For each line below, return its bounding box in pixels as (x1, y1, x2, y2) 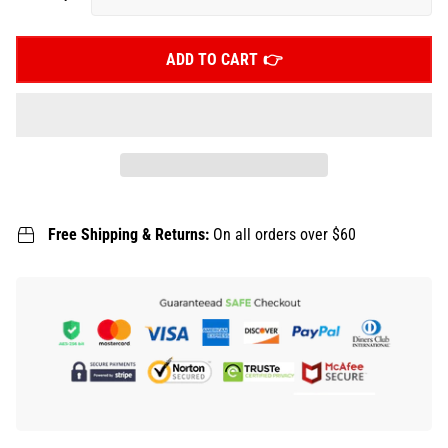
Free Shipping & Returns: (48, 225, 213, 244)
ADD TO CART (165, 50, 258, 69)
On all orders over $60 (213, 225, 356, 244)
